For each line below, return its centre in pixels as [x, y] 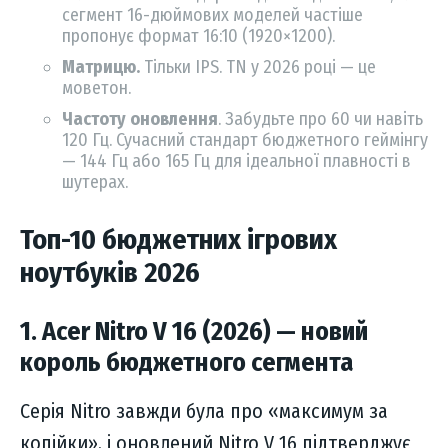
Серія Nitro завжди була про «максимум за [204, 411]
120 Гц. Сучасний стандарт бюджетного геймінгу [245, 140]
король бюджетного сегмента [186, 363]
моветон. [96, 88]
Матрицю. [101, 67]
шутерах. [95, 182]
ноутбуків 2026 [110, 273]
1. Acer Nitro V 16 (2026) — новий [194, 332]
